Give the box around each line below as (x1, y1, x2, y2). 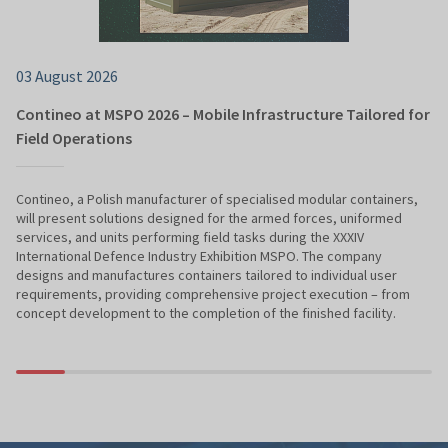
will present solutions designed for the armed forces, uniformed (16, 209, 402, 228)
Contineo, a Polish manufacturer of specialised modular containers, (16, 190, 418, 209)
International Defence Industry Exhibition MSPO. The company (16, 247, 382, 266)
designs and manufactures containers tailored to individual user (16, 266, 397, 285)
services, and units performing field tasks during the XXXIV (16, 228, 364, 247)
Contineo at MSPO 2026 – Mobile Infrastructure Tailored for (16, 104, 430, 125)
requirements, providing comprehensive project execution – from (16, 285, 410, 304)
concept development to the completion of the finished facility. (16, 304, 396, 323)
